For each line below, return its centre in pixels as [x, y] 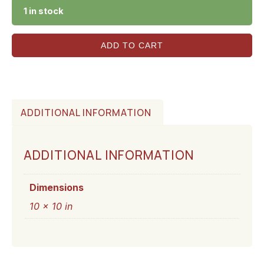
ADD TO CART [132, 46]
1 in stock [44, 11]
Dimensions [57, 187]
